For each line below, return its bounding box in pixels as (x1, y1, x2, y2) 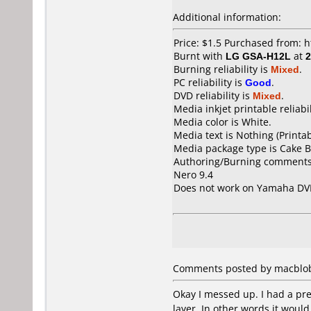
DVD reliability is (174, 89, 253, 102)
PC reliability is (174, 76, 245, 89)
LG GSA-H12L (226, 49, 291, 62)
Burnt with (174, 49, 226, 62)
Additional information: (173, 10, 281, 24)
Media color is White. (174, 115, 271, 128)
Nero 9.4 (174, 168, 213, 181)
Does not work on (174, 181, 257, 194)
